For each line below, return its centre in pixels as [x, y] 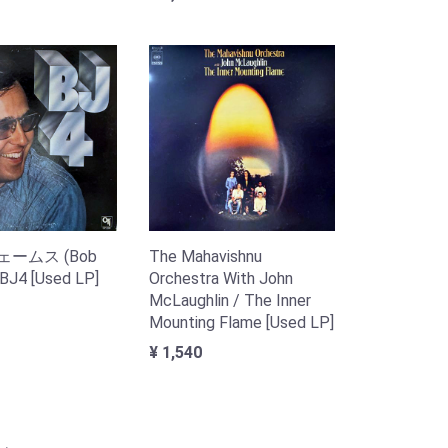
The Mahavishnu [206, 256]
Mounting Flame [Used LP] [242, 322]
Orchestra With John [221, 278]
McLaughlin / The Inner [230, 300]
